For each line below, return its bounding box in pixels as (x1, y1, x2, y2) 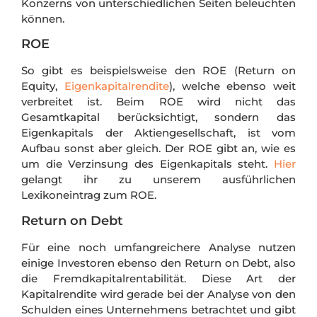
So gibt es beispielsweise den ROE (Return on (21, 64, 296, 78)
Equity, (21, 79, 64, 93)
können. (21, 11, 70, 25)
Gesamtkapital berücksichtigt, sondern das (21, 110, 296, 125)
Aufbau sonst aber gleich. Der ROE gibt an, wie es (21, 142, 296, 156)
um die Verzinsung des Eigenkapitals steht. (21, 157, 274, 171)
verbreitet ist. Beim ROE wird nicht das (21, 95, 296, 109)
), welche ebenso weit (168, 79, 296, 93)
